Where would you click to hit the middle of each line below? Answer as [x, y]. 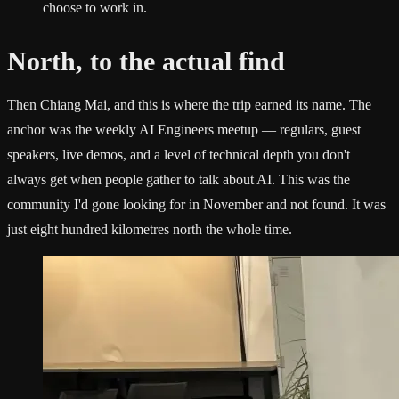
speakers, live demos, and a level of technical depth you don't [179, 154]
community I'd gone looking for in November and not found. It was [196, 204]
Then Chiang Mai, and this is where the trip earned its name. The [189, 104]
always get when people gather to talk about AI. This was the [179, 179]
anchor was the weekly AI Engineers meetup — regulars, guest [184, 129]
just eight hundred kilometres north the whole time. [150, 229]
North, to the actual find [146, 61]
